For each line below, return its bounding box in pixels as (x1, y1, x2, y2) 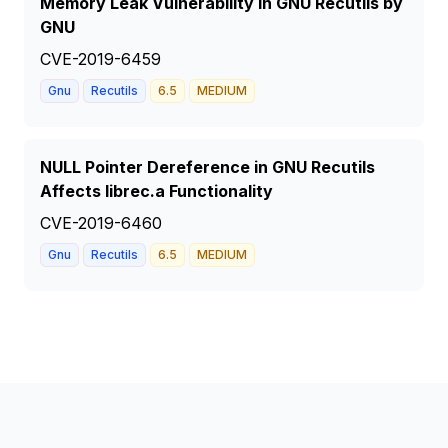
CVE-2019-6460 (40, 213, 162, 233)
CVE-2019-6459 (40, 49, 161, 69)
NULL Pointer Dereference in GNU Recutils (40, 157, 375, 177)
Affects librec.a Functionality (40, 181, 273, 201)
